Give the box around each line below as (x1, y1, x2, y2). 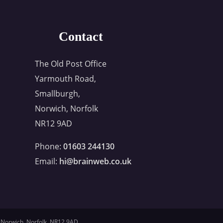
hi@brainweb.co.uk (59, 155, 132, 167)
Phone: (35, 140, 64, 152)
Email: (35, 155, 60, 167)
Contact (58, 29, 103, 44)
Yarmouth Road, (35, 73, 97, 84)
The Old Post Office (35, 58, 107, 69)
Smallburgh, (35, 88, 81, 99)
